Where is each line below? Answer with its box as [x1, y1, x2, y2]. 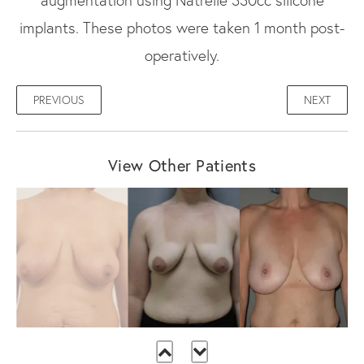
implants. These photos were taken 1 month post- [19, 17, 344, 37]
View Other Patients [108, 154, 256, 176]
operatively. [145, 45, 219, 65]
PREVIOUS [33, 92, 84, 107]
